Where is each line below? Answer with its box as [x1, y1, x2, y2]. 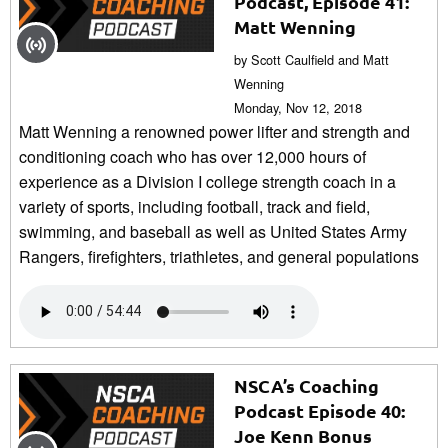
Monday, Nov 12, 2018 [234, 97, 362, 117]
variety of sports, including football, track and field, [19, 194, 370, 218]
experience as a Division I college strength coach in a [19, 169, 396, 193]
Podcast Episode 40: [234, 398, 405, 422]
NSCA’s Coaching [234, 373, 379, 397]
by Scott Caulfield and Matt [234, 49, 389, 69]
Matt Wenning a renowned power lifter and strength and [19, 119, 410, 143]
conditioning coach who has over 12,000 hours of [19, 144, 366, 168]
